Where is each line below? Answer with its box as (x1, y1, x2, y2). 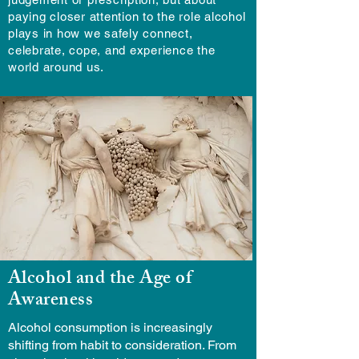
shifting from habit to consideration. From (8, 337, 236, 353)
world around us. (8, 60, 104, 74)
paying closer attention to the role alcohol (8, 10, 246, 23)
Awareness (8, 285, 94, 318)
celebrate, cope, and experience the (8, 43, 216, 57)
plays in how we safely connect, (8, 26, 193, 40)
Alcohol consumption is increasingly (8, 320, 212, 335)
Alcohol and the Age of (8, 264, 192, 296)
